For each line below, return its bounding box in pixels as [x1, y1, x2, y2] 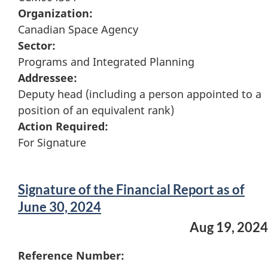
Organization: [18, 6, 93, 21]
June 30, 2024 [18, 199, 101, 215]
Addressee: [18, 71, 77, 86]
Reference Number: [18, 248, 124, 263]
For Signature [18, 135, 86, 150]
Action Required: [18, 119, 108, 134]
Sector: [18, 38, 56, 53]
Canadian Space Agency [18, 22, 138, 37]
